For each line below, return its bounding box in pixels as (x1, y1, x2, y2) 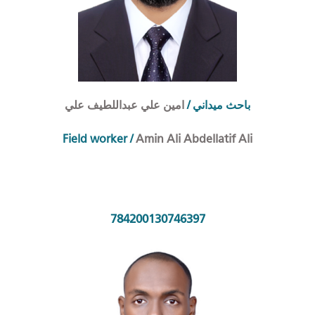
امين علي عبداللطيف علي (65, 98, 187, 112)
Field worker (63, 132, 127, 146)
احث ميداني (190, 98, 247, 112)
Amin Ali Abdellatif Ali (133, 132, 252, 146)
